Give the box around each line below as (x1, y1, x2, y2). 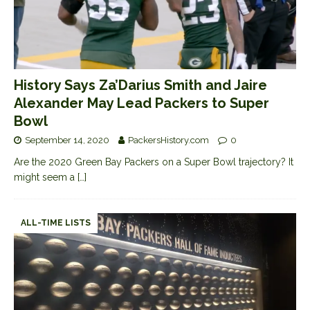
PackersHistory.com (128, 135, 209, 146)
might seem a (14, 172, 77, 183)
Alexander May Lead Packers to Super (14, 95, 269, 112)
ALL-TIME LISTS (21, 218, 91, 228)
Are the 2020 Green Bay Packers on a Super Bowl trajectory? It (14, 156, 293, 168)
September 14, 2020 (25, 135, 109, 146)
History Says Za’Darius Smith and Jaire (14, 77, 267, 94)
